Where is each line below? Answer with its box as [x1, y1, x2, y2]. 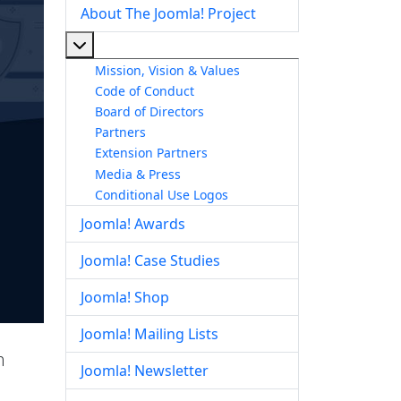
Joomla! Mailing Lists [81, 324, 218, 345]
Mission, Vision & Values [95, 61, 240, 79]
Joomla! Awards [81, 214, 185, 235]
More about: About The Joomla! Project [86, 34, 349, 54]
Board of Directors [95, 102, 204, 120]
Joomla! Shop [81, 287, 169, 308]
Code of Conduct [95, 81, 194, 99]
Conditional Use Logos [95, 185, 228, 203]
